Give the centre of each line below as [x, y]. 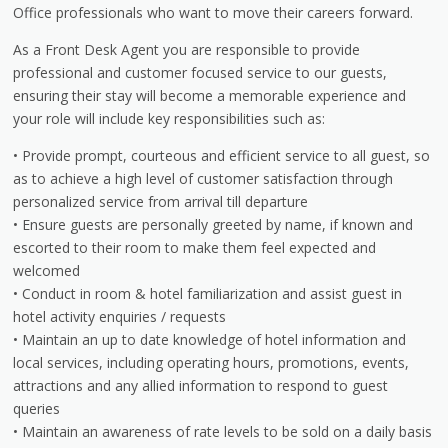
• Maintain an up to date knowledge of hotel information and [210, 339]
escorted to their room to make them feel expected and [195, 247]
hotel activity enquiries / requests [120, 316]
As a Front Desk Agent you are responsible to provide [187, 49]
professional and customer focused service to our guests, [200, 72]
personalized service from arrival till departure [161, 201]
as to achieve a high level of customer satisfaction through [203, 178]
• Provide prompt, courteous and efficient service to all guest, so [222, 155]
